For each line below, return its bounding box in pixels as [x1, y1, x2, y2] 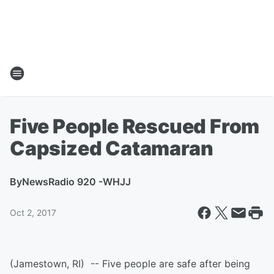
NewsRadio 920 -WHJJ [22, 176, 131, 188]
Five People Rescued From [10, 114, 260, 138]
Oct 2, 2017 [10, 207, 56, 218]
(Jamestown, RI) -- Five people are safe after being [10, 257, 250, 270]
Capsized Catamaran [10, 136, 213, 160]
